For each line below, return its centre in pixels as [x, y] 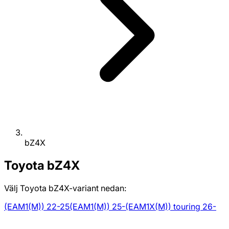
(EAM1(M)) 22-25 [37, 207]
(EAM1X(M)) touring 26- [171, 207]
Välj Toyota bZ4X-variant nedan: [65, 188]
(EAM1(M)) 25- [97, 207]
